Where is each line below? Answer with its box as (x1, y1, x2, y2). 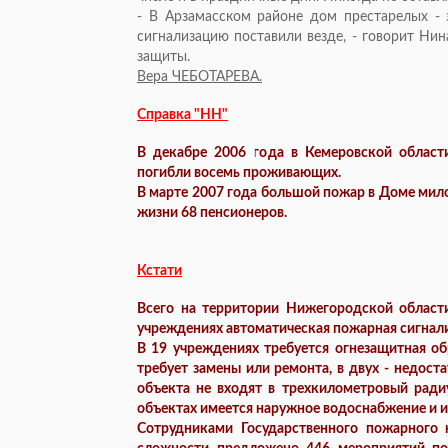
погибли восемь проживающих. (137, 166, 341, 181)
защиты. (137, 50, 190, 65)
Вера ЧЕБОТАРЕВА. (137, 70, 262, 85)
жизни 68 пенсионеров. (137, 206, 287, 221)
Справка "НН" (137, 108, 228, 123)
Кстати (137, 264, 182, 279)
